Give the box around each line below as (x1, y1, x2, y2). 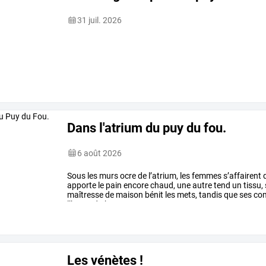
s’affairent (221, 170, 262, 180)
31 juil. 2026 (77, 15, 122, 25)
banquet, (103, 199, 138, 209)
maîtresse (67, 189, 104, 199)
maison (114, 189, 144, 199)
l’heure (67, 199, 92, 209)
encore (122, 180, 149, 190)
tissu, (242, 180, 264, 190)
